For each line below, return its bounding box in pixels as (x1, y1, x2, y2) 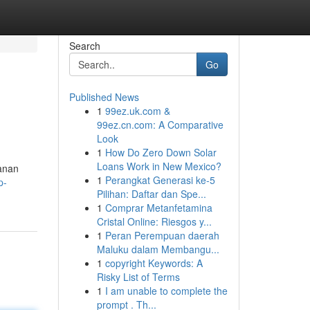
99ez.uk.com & (104, 104, 170, 118)
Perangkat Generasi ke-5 (104, 173, 215, 187)
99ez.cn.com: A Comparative (96, 118, 224, 131)
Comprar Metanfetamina (104, 201, 212, 215)
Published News (69, 90, 139, 104)
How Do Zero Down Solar (104, 145, 217, 159)
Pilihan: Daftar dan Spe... (96, 187, 206, 201)
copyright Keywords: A (104, 256, 203, 270)
